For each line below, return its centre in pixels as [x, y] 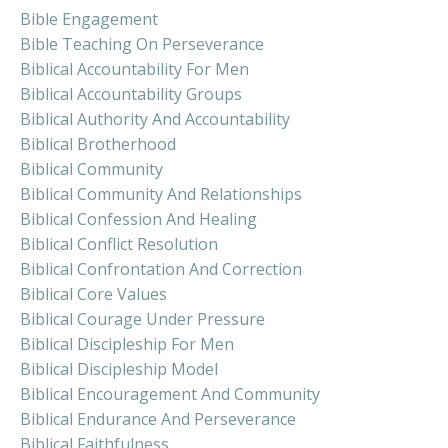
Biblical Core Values [93, 294]
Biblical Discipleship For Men [127, 344]
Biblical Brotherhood [98, 144]
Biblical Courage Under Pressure [142, 319]
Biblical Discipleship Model [119, 369]
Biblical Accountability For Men [134, 69]
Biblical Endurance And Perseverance [158, 419]
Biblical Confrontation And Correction [161, 269]
